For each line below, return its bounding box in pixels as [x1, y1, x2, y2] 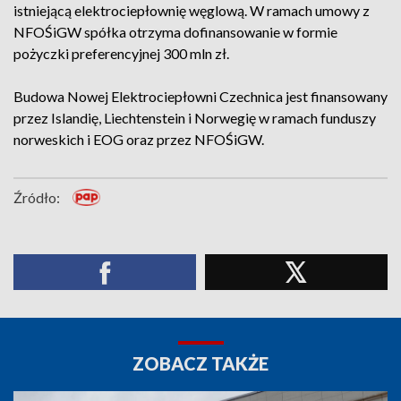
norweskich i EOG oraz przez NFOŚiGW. [13, 131, 264, 148]
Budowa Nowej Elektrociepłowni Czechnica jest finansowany [13, 88, 388, 105]
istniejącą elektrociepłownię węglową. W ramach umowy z [13, 2, 370, 19]
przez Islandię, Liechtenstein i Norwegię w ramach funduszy [13, 109, 376, 126]
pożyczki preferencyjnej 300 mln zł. [13, 45, 229, 62]
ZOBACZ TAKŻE [132, 353, 269, 374]
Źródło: [13, 189, 60, 206]
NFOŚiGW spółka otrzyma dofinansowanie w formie [13, 23, 337, 40]
